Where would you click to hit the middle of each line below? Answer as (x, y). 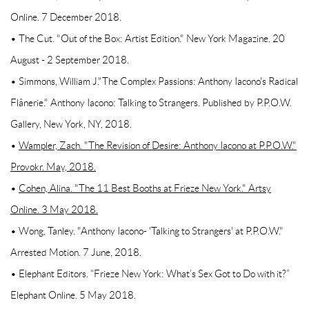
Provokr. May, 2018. (53, 167)
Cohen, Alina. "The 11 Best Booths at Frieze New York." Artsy (145, 189)
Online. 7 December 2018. (66, 18)
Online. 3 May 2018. (54, 210)
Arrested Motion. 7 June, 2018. (76, 253)
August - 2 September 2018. (70, 60)
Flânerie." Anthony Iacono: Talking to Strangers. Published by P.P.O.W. (151, 103)
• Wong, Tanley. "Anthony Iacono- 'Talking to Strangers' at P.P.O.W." (147, 231)
